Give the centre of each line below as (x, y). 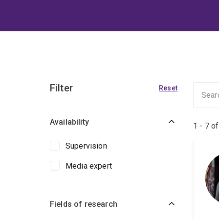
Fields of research (84, 204)
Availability (69, 122)
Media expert (89, 166)
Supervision (86, 146)
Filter (61, 88)
